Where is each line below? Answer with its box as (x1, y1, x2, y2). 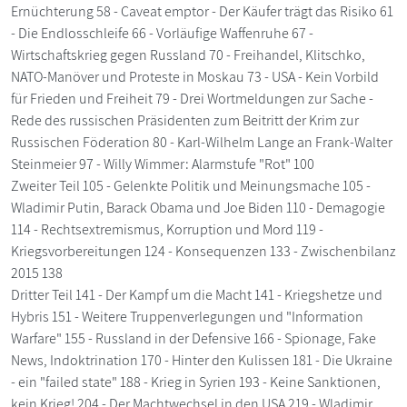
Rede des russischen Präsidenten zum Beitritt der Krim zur (11, 111, 359, 130)
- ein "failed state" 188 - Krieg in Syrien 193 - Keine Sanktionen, (11, 372, 381, 392)
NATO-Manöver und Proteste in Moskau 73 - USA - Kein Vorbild (11, 67, 379, 86)
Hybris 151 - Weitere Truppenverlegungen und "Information (11, 307, 363, 326)
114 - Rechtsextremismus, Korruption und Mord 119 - (11, 220, 323, 239)
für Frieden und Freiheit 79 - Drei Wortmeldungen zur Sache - (11, 89, 373, 108)
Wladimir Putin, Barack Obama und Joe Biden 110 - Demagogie (11, 198, 385, 217)
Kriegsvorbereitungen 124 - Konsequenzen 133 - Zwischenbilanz (11, 242, 396, 261)
